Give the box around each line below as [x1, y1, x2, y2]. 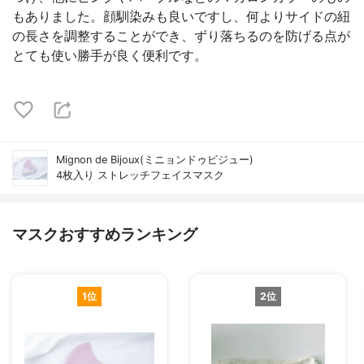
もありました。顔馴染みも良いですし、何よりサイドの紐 [12, 8, 350, 24]
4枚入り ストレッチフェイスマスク [56, 169, 224, 181]
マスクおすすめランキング [12, 224, 197, 244]
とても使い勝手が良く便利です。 [12, 47, 207, 63]
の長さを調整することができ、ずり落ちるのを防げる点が [12, 28, 350, 44]
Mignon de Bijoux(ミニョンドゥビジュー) [56, 154, 253, 166]
